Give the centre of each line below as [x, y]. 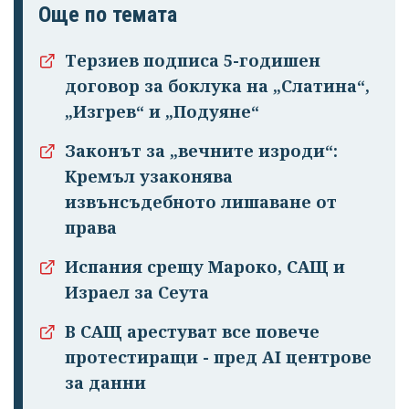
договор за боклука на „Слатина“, [217, 85]
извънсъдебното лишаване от [201, 201]
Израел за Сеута [137, 292]
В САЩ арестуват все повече [192, 331]
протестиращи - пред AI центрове [218, 357]
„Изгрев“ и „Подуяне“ [162, 111]
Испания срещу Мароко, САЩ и [205, 266]
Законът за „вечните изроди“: [201, 150]
